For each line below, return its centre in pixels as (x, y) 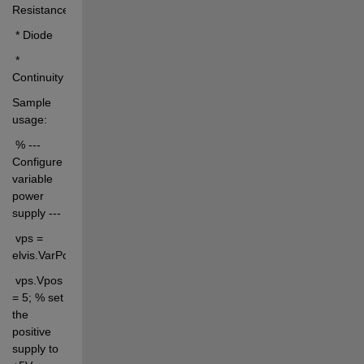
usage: (29, 119)
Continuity (37, 77)
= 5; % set (37, 297)
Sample (31, 102)
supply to (35, 348)
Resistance (40, 9)
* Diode (32, 35)
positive (31, 331)
